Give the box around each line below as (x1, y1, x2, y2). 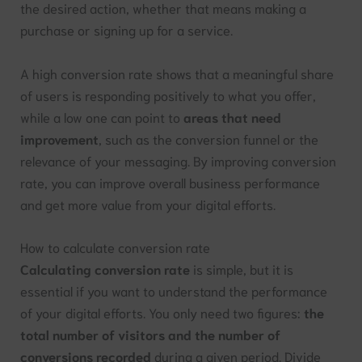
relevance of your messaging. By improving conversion (20, 151, 337, 169)
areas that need (183, 107, 282, 125)
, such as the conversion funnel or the (99, 129, 319, 147)
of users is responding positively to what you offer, (20, 86, 317, 103)
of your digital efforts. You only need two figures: (20, 303, 305, 321)
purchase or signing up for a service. (20, 21, 234, 39)
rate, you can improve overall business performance (20, 173, 321, 191)
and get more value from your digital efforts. (20, 195, 276, 213)
